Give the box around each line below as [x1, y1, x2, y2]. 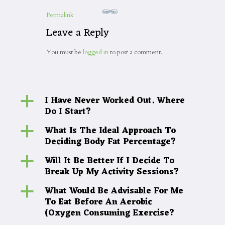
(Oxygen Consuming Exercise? [44, 206, 175, 221]
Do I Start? [44, 104, 91, 120]
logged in [82, 48, 108, 57]
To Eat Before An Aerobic [44, 195, 152, 210]
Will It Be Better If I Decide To [44, 154, 174, 169]
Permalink [46, 11, 74, 20]
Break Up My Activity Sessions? [44, 165, 179, 180]
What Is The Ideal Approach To [44, 124, 176, 139]
